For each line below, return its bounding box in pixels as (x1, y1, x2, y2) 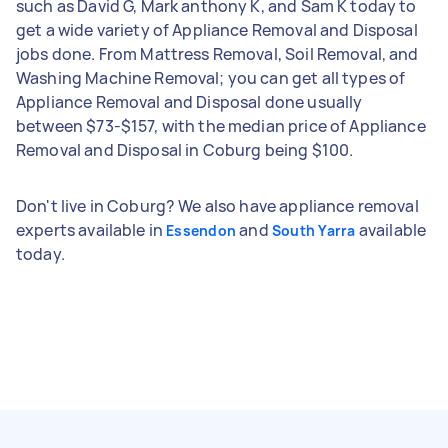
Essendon (166, 220, 237, 240)
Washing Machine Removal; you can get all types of (16, 66, 406, 89)
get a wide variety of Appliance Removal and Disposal (16, 18, 418, 41)
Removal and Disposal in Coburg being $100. (16, 138, 354, 161)
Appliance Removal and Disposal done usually (16, 90, 363, 113)
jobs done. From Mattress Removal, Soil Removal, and (16, 42, 419, 65)
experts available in (16, 218, 167, 241)
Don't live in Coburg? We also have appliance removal (16, 194, 419, 217)
